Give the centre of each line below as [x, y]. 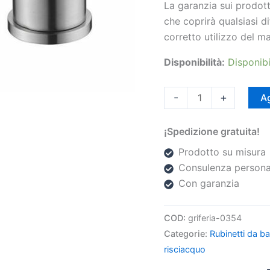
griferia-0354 [215, 218]
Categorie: [187, 234]
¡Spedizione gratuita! [212, 132]
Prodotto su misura [222, 152]
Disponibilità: [194, 62]
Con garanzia [209, 184]
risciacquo [185, 250]
